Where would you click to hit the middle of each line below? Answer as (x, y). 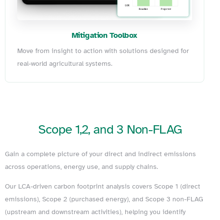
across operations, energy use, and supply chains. (82, 166)
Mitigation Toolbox (104, 35)
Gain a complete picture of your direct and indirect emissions (100, 154)
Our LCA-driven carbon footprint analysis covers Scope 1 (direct (103, 186)
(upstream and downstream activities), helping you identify (95, 212)
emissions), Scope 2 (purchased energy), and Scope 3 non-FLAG (104, 199)
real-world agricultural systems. (65, 63)
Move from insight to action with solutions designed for (103, 51)
